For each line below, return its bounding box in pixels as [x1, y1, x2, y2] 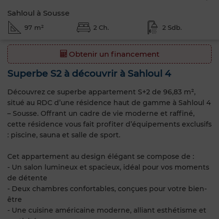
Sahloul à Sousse [7, 8, 69, 18]
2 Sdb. [162, 23, 182, 31]
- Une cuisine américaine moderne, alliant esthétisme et [7, 205, 206, 215]
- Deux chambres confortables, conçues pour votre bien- [7, 184, 207, 193]
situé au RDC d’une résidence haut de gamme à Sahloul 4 [7, 98, 211, 107]
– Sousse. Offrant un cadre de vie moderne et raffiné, [7, 109, 195, 118]
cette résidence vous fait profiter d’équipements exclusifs [7, 119, 212, 129]
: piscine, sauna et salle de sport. [7, 130, 120, 139]
